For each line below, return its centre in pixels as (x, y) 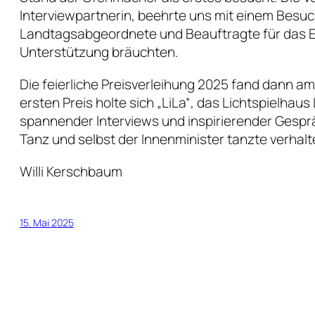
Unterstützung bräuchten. (101, 52)
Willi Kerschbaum (71, 172)
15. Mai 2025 (47, 223)
